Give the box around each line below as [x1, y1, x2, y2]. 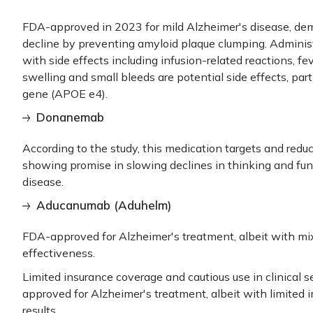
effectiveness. [22, 245, 95, 260]
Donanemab [36, 109, 104, 124]
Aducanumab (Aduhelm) [36, 197, 171, 212]
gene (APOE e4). [22, 86, 108, 101]
